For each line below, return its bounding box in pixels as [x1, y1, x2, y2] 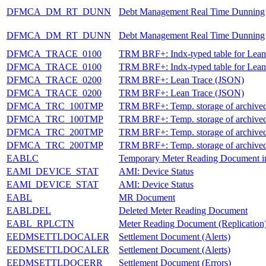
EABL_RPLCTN [7, 218, 74, 229]
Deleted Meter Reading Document [119, 205, 248, 216]
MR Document [119, 192, 175, 202]
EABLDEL [7, 205, 51, 216]
